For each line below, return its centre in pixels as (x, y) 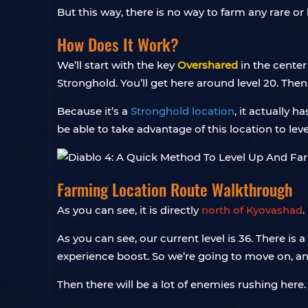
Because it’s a (94, 111)
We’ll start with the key (117, 65)
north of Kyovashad (252, 210)
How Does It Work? (118, 44)
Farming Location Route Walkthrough (175, 189)
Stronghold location (183, 111)
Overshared (208, 65)
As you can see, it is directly (129, 210)
